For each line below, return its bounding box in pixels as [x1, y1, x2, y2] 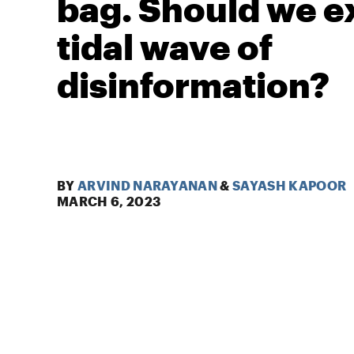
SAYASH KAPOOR [232, 177, 347, 193]
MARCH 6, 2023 [57, 193, 161, 209]
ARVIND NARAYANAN [77, 177, 218, 193]
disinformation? [57, 63, 330, 105]
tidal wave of [57, 25, 273, 67]
